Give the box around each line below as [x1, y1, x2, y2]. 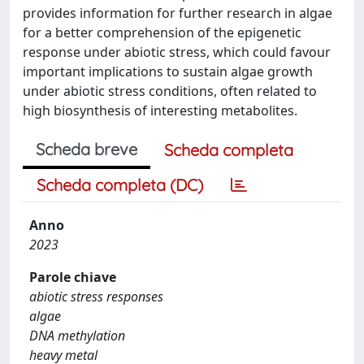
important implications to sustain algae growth [23, 62, 313, 80]
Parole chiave [29, 267, 116, 286]
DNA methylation [29, 326, 125, 344]
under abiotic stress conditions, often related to [23, 81, 317, 100]
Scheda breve [36, 138, 137, 159]
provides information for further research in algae [23, 3, 332, 22]
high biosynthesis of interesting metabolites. [23, 101, 297, 119]
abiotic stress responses [29, 287, 163, 305]
